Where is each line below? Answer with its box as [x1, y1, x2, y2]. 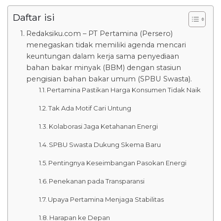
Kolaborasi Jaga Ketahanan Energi [49, 122, 158, 130]
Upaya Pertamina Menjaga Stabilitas [48, 195, 164, 203]
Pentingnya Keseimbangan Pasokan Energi [48, 158, 187, 167]
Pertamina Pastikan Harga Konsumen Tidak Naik [47, 85, 201, 94]
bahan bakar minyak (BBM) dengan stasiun [26, 63, 181, 72]
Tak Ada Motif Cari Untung [48, 104, 132, 112]
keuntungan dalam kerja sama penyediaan [26, 51, 179, 61]
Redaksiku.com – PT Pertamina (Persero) [26, 29, 173, 38]
